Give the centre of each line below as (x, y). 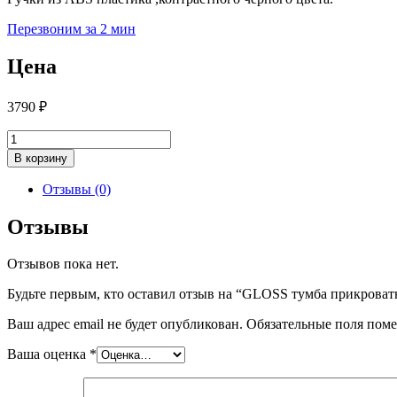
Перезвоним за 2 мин (71, 28)
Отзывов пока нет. (63, 264)
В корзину (41, 158)
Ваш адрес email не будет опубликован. (125, 324)
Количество (42, 136)
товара (26, 152)
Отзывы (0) (77, 189)
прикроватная (48, 200)
